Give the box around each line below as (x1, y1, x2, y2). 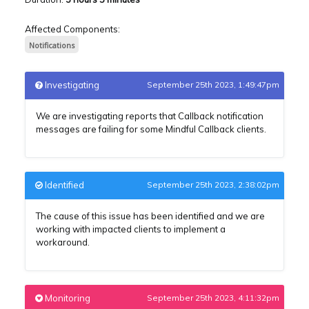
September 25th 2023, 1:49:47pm (147, 79, 279, 90)
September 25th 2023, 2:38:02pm (147, 179, 279, 190)
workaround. (36, 236, 90, 248)
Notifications (29, 39, 74, 50)
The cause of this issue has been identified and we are (36, 210, 265, 221)
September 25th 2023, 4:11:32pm (147, 292, 279, 303)
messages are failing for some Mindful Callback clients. (36, 123, 266, 134)
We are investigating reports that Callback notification (36, 110, 263, 121)
